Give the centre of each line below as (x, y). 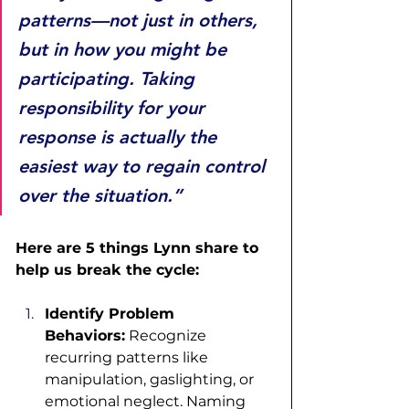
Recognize (168, 336)
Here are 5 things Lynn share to (139, 248)
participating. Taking (109, 79)
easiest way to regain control (144, 167)
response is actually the (120, 137)
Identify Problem (112, 314)
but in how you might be (125, 50)
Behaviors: (85, 336)
